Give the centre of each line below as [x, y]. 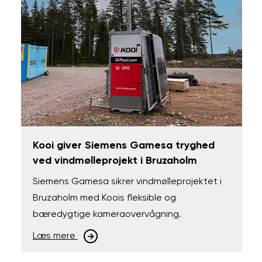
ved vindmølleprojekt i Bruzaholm [115, 161]
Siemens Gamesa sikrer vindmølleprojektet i [127, 182]
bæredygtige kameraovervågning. [107, 214]
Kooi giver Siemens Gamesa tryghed [123, 145]
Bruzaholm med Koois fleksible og [104, 198]
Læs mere [55, 236]
